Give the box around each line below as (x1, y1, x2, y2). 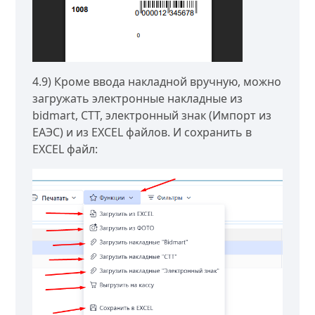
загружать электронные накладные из (32, 91, 243, 107)
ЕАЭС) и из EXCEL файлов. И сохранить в (32, 124, 252, 141)
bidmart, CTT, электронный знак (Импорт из (32, 108, 272, 124)
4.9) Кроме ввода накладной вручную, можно (32, 74, 282, 90)
